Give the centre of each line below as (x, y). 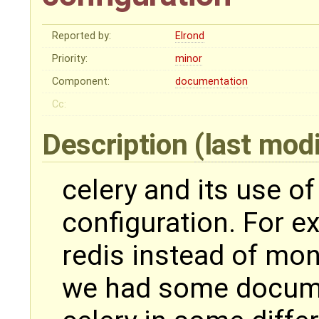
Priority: (70, 58)
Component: (81, 81)
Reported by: (82, 36)
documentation (212, 81)
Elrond (190, 36)
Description (118, 144)
